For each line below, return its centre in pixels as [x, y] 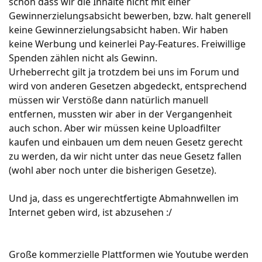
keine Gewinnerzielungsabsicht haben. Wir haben [118, 30]
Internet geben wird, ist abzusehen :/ [90, 212]
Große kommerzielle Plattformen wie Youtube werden [129, 254]
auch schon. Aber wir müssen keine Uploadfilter [115, 128]
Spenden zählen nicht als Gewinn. [83, 58]
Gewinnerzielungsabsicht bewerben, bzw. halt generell [130, 16]
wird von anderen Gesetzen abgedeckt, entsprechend [128, 86]
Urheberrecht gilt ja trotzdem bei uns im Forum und [124, 72]
